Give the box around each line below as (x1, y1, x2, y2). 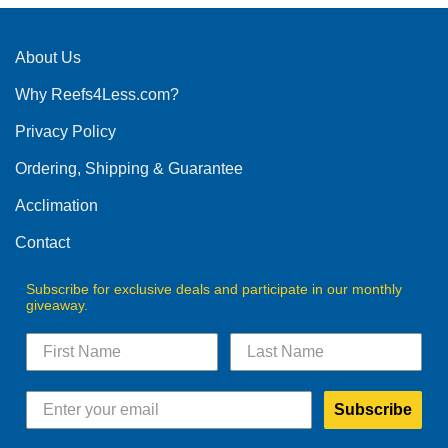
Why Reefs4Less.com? (15, 85, 179, 103)
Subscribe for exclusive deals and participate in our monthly (26, 280, 402, 297)
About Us (15, 48, 81, 66)
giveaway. (26, 296, 88, 313)
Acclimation (15, 196, 98, 214)
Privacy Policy (15, 122, 116, 140)
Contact (15, 233, 70, 251)
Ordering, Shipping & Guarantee (15, 159, 243, 177)
